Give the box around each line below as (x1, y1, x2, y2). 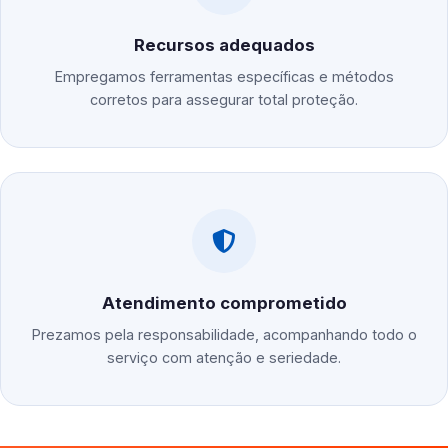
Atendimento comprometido (101, 293, 347, 314)
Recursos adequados (133, 35, 315, 56)
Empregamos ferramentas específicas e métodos (54, 68, 394, 86)
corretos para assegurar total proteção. (90, 91, 358, 109)
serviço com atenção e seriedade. (107, 349, 341, 367)
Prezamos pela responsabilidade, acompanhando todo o (31, 326, 417, 344)
